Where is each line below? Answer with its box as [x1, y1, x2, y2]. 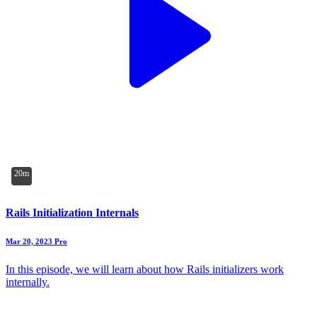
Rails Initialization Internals [6, 207, 139, 219]
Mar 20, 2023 [6, 237, 52, 246]
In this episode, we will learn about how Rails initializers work [6, 263, 284, 276]
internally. [6, 276, 50, 289]
